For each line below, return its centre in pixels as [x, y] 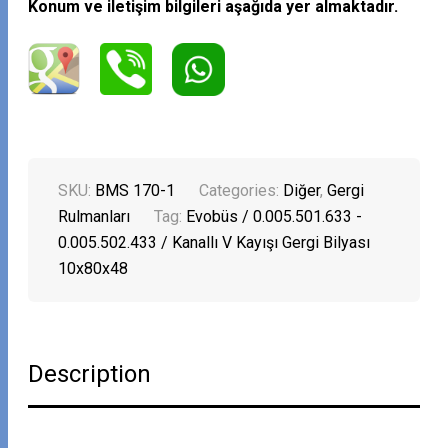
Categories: [241, 191]
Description [90, 374]
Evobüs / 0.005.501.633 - [274, 217]
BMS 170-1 [135, 191]
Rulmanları [94, 217]
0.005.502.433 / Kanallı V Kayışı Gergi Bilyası [214, 243]
